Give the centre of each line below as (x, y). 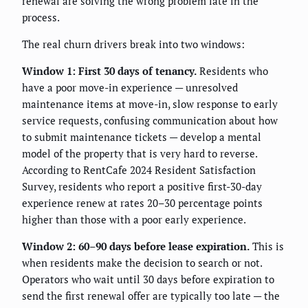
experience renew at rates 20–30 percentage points (142, 202)
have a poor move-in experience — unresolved (130, 87)
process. (41, 17)
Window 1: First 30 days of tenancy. (109, 70)
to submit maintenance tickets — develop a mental (142, 136)
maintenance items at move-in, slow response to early (150, 103)
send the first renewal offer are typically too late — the (151, 295)
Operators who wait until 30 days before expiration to (148, 279)
